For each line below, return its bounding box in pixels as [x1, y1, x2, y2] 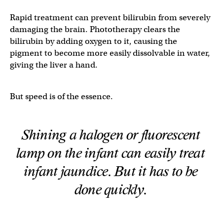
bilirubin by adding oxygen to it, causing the [10, 36, 177, 46]
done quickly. [74, 183, 147, 197]
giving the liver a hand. [10, 60, 100, 70]
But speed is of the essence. [10, 91, 113, 102]
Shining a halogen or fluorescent [21, 128, 200, 143]
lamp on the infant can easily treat [16, 146, 205, 161]
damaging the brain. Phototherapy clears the [10, 24, 180, 35]
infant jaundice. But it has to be [23, 164, 198, 179]
